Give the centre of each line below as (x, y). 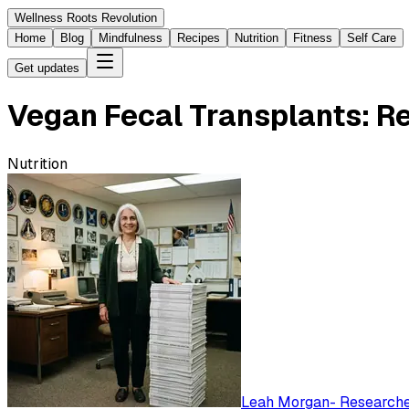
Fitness (313, 38)
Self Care (372, 38)
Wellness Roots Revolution (86, 18)
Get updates (47, 68)
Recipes (199, 38)
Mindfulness (131, 38)
